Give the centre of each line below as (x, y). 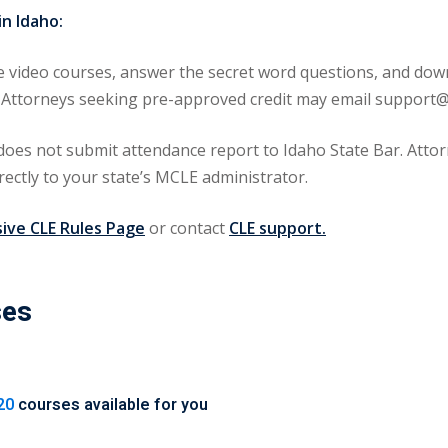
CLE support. (277, 228)
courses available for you (110, 404)
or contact (187, 228)
